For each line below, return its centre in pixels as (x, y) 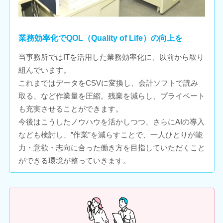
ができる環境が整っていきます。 (74, 161)
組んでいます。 (44, 70)
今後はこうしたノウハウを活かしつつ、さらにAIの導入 (111, 122)
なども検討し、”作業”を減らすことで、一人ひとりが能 (110, 135)
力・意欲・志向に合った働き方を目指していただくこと (111, 148)
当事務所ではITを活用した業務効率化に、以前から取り (111, 57)
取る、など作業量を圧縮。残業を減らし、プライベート (111, 96)
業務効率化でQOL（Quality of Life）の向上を (100, 38)
